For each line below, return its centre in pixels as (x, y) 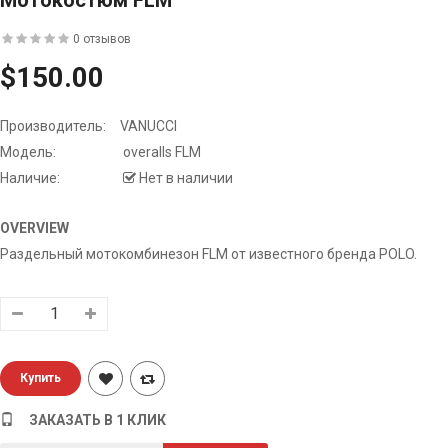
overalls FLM (160, 151)
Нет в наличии (184, 177)
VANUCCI (148, 125)
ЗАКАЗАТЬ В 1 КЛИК (97, 419)
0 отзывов (102, 39)
